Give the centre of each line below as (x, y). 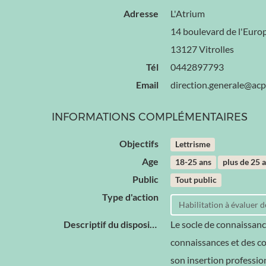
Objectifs (139, 143)
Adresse (141, 13)
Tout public (196, 180)
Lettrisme (193, 144)
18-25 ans (194, 162)
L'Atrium (188, 13)
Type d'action (130, 197)
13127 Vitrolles (202, 49)
